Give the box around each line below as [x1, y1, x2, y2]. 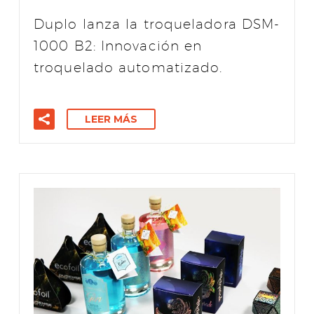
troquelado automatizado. [34, 60, 223, 76]
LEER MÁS [85, 113, 137, 126]
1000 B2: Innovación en [34, 38, 203, 54]
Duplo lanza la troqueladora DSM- [34, 16, 280, 32]
